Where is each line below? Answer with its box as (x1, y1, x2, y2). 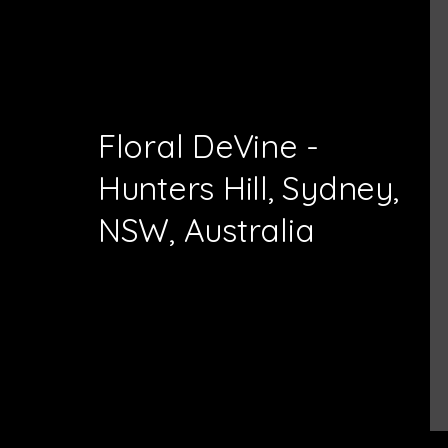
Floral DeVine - (98, 125, 320, 166)
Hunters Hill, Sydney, (98, 167, 399, 208)
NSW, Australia (98, 209, 315, 250)
